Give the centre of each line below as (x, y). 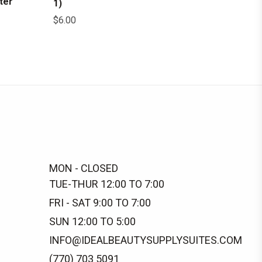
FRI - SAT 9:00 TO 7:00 (100, 203)
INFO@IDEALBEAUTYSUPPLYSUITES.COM (145, 240)
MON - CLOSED (83, 168)
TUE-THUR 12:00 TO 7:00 (106, 184)
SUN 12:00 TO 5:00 (92, 221)
